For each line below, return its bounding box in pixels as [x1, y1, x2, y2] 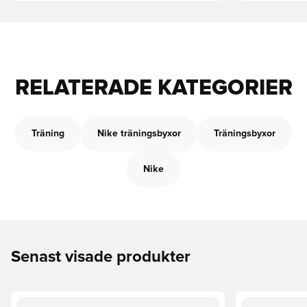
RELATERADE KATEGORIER [14, 77, 293, 99]
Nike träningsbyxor [97, 129, 181, 138]
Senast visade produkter [11, 249, 191, 265]
